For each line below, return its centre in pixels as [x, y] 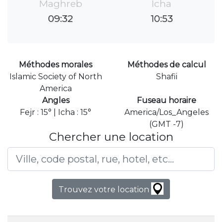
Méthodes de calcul [166, 65]
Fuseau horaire [166, 101]
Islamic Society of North [55, 77]
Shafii [166, 77]
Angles [55, 101]
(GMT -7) [166, 124]
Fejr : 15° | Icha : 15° [55, 112]
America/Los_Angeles [166, 112]
